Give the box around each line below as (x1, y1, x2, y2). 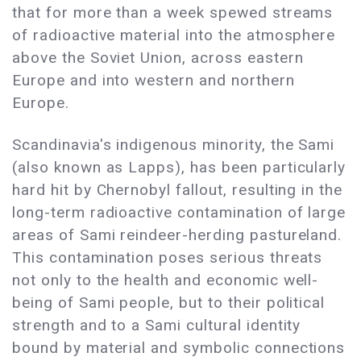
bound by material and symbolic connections (12, 338, 346, 358)
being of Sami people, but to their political (12, 293, 326, 313)
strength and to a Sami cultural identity (12, 316, 301, 335)
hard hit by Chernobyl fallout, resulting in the (12, 180, 343, 200)
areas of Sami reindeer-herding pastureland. (12, 226, 342, 245)
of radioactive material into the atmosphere (12, 26, 336, 45)
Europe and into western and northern (12, 71, 295, 90)
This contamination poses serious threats (12, 248, 323, 268)
